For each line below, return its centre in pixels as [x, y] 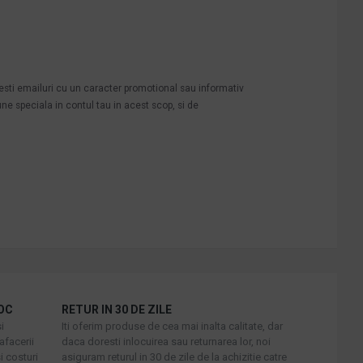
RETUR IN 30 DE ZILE [116, 309]
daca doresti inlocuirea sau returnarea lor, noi [166, 341]
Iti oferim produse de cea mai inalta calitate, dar [172, 326]
